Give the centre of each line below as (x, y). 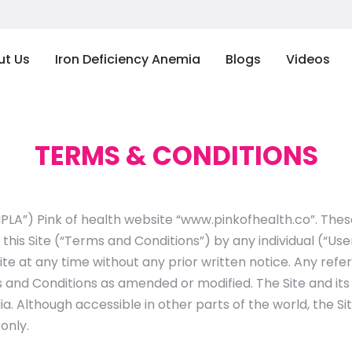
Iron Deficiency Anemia (128, 59)
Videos (308, 59)
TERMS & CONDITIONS (176, 156)
